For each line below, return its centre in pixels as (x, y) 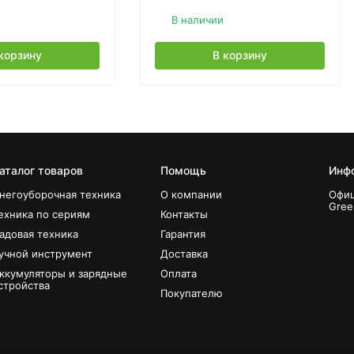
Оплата (178, 273)
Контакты (184, 214)
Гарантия (183, 234)
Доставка (184, 254)
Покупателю (191, 293)
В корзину (239, 55)
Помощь (183, 170)
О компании (191, 194)
